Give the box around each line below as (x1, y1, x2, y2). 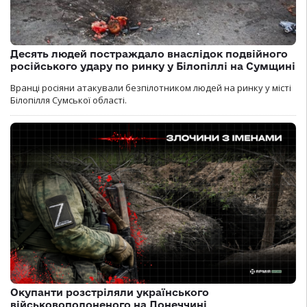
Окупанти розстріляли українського (10, 286, 209, 298)
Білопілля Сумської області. (10, 94, 127, 107)
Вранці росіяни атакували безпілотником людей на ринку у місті (10, 82, 291, 95)
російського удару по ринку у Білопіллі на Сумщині (10, 60, 295, 73)
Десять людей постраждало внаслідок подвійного (10, 48, 288, 60)
